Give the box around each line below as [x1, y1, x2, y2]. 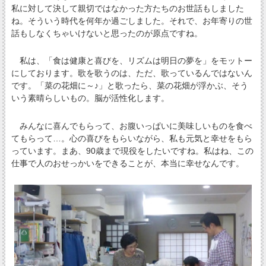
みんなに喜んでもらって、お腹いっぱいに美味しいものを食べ [11, 121, 252, 131]
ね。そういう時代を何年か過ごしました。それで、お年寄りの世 [11, 16, 252, 26]
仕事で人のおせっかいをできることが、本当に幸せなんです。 [11, 158, 244, 168]
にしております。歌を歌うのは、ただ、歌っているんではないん [11, 68, 252, 78]
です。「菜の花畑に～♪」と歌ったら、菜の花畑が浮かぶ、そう [11, 81, 248, 91]
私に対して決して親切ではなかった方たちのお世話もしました [11, 4, 244, 14]
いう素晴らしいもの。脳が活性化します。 [11, 93, 169, 103]
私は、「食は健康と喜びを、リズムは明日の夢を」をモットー [11, 56, 252, 66]
